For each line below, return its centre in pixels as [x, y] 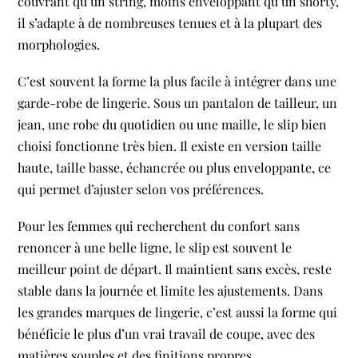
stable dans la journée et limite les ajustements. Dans [171, 291]
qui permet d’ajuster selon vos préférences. [141, 189]
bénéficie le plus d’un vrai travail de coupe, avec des [167, 334]
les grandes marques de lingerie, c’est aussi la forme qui [178, 312]
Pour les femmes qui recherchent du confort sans [159, 226]
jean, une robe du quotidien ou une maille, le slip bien [173, 125]
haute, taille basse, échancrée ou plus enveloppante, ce [175, 168]
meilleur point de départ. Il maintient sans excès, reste [175, 269]
